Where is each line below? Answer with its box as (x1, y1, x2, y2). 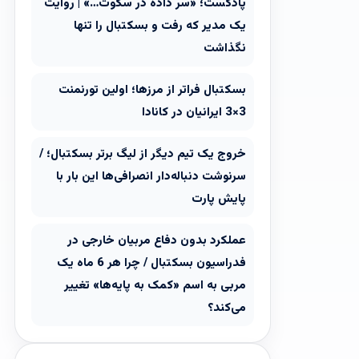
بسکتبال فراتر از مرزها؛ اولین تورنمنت (58, 81, 246, 99)
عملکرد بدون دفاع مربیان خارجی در (67, 232, 246, 250)
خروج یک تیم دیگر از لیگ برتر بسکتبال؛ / (39, 145, 246, 163)
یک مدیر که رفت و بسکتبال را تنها (74, 17, 246, 35)
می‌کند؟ (208, 299, 246, 317)
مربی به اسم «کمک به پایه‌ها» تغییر (64, 276, 246, 295)
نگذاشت (204, 39, 246, 58)
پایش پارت (192, 190, 246, 208)
